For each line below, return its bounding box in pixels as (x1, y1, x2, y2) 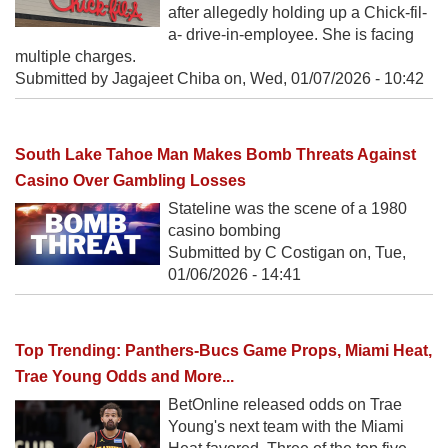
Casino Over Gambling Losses (15, 171, 246, 189)
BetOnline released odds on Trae (168, 395, 402, 413)
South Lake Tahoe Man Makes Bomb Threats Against (15, 145, 416, 163)
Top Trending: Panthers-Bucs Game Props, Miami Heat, (15, 341, 432, 359)
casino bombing (168, 221, 281, 239)
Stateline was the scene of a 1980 (168, 199, 407, 217)
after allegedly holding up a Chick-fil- (168, 3, 427, 21)
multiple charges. (15, 47, 136, 65)
